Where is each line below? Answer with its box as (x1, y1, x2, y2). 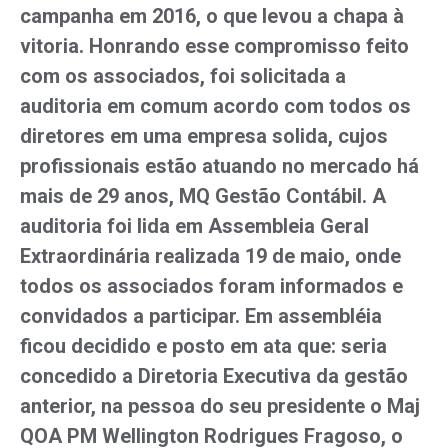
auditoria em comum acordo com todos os (20, 94, 411, 118)
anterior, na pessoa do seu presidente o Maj (20, 394, 420, 418)
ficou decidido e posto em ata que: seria (20, 334, 387, 358)
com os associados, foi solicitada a (20, 64, 346, 88)
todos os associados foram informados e (20, 274, 403, 298)
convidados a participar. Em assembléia (20, 304, 382, 328)
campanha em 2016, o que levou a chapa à (20, 4, 404, 28)
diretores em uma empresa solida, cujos (20, 124, 388, 148)
